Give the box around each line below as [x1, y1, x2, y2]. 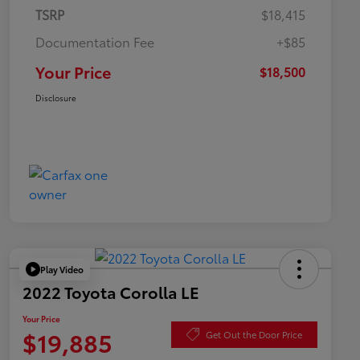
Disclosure [35, 92, 76, 104]
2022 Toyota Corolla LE [22, 280, 199, 304]
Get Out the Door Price [206, 327, 302, 341]
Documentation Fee [35, 32, 154, 51]
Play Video [40, 262, 84, 276]
